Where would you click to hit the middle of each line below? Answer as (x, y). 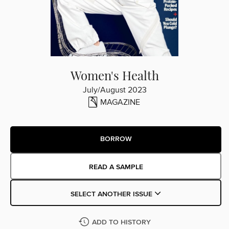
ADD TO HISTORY (121, 222)
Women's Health (114, 75)
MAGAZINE (120, 102)
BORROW (116, 139)
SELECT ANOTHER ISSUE (112, 194)
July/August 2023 (114, 90)
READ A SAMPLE (116, 167)
